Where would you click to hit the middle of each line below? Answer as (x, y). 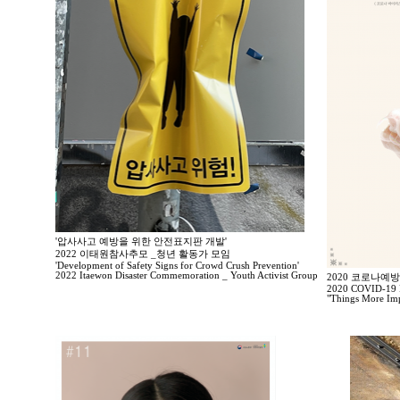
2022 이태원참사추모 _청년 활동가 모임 (143, 254)
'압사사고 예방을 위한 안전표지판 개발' (141, 242)
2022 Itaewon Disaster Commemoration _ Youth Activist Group (187, 275)
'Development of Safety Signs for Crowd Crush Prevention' (177, 266)
